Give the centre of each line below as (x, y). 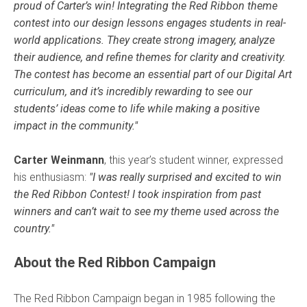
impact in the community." (76, 126)
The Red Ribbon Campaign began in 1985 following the (145, 298)
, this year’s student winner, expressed (194, 160)
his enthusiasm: (50, 177)
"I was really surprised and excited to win (184, 177)
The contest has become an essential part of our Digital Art (153, 74)
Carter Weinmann (59, 160)
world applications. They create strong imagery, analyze (144, 40)
